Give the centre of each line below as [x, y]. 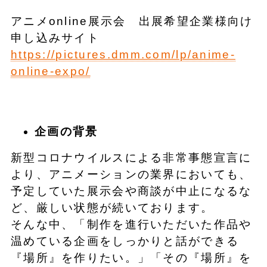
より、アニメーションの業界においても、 [131, 174]
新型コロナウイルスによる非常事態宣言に [131, 157]
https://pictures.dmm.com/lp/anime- [123, 54]
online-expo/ [50, 71]
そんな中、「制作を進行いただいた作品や [131, 224]
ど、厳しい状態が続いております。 [112, 207]
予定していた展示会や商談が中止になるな [131, 191]
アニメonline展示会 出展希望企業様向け [132, 21]
